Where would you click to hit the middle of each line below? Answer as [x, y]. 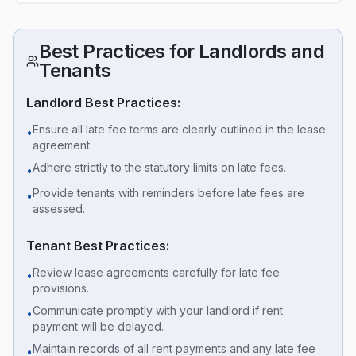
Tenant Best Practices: [98, 246]
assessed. [59, 209]
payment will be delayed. [98, 326]
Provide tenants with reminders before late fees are [168, 193]
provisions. [61, 288]
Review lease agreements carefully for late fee [156, 272]
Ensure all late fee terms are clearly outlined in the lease [179, 129]
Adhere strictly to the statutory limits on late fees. [159, 167]
